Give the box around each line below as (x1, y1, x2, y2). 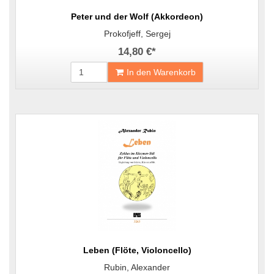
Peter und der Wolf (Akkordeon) (71, 12, 203, 21)
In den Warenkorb (126, 67, 196, 77)
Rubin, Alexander (104, 262, 170, 272)
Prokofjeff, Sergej (103, 29, 171, 39)
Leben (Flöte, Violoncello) (83, 245, 191, 255)
